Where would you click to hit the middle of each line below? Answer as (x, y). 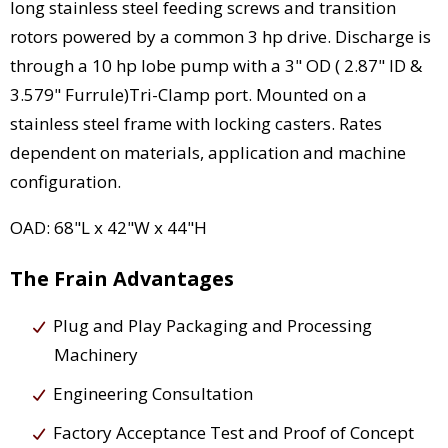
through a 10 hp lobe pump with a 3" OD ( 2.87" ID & (216, 66)
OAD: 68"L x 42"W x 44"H (108, 228)
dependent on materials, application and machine (208, 153)
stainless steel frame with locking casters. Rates (196, 124)
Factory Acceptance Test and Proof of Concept (233, 433)
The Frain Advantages (122, 279)
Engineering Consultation (153, 394)
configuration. (65, 182)
